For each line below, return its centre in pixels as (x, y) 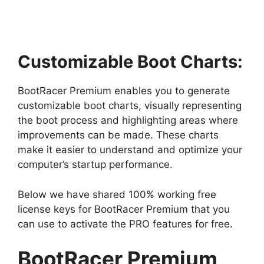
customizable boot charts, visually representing (130, 106)
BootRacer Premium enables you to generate (124, 91)
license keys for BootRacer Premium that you (124, 209)
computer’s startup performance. (95, 165)
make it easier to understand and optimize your (130, 150)
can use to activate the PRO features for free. (125, 224)
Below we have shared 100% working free (117, 194)
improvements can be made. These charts (118, 135)
